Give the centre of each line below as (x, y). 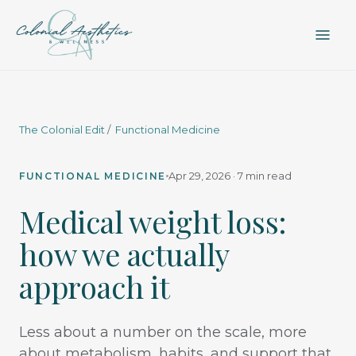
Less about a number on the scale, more (163, 332)
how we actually (124, 254)
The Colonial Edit (62, 130)
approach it (95, 286)
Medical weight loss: (153, 221)
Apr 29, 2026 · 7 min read (230, 176)
